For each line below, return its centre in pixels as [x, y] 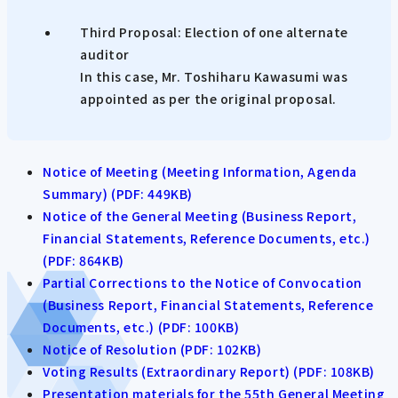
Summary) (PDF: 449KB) [118, 193]
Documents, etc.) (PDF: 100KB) [141, 326]
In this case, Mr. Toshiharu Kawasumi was [214, 77]
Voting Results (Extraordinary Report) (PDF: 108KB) [209, 371]
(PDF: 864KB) [84, 260]
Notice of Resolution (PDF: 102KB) [152, 349]
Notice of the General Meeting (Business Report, [200, 215]
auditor [105, 55]
